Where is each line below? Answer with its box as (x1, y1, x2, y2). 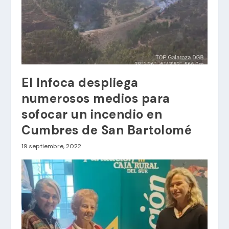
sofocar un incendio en (21, 106, 163, 122)
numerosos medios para (21, 90, 170, 106)
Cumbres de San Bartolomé (21, 122, 192, 138)
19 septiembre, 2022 (21, 142, 82, 150)
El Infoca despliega (21, 75, 139, 90)
